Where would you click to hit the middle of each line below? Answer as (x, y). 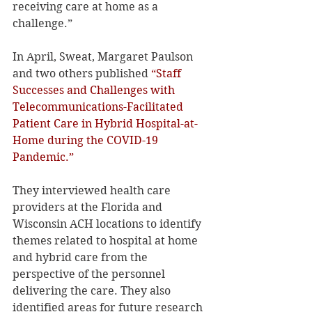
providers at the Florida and (89, 207)
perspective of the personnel (90, 274)
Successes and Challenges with (95, 90)
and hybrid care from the (81, 257)
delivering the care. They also (93, 290)
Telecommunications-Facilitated (99, 107)
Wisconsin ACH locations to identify (108, 224)
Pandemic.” (43, 157)
